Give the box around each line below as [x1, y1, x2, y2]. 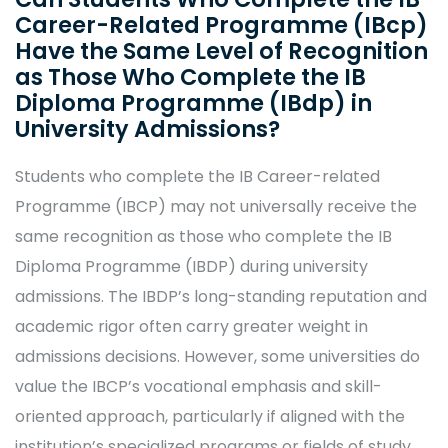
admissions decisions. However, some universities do [15, 345, 420, 368]
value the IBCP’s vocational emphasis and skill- [15, 375, 382, 398]
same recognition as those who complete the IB [15, 225, 392, 248]
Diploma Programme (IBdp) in [15, 87, 372, 119]
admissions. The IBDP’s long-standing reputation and [15, 285, 427, 308]
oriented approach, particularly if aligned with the [15, 405, 405, 428]
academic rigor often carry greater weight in [15, 315, 368, 338]
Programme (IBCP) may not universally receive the [15, 195, 417, 218]
